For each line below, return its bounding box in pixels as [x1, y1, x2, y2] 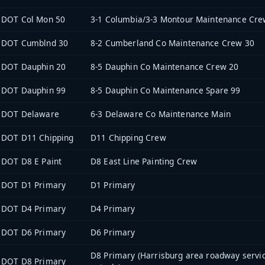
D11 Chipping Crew [91, 132, 166, 144]
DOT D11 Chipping [1, 132, 74, 144]
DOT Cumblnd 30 [1, 37, 69, 49]
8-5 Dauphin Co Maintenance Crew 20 [91, 61, 239, 73]
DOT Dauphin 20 [1, 61, 66, 73]
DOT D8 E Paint [1, 156, 62, 167]
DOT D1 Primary [1, 179, 66, 191]
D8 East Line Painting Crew [91, 156, 198, 167]
